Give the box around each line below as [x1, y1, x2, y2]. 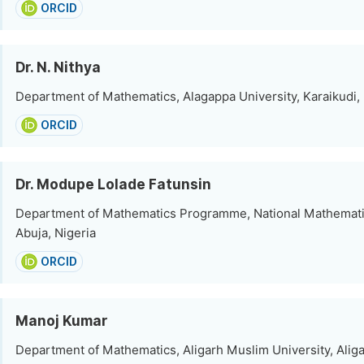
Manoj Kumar [15, 313, 107, 329]
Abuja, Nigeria [15, 226, 96, 240]
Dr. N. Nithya [15, 59, 101, 76]
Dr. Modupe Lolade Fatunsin [15, 176, 211, 193]
